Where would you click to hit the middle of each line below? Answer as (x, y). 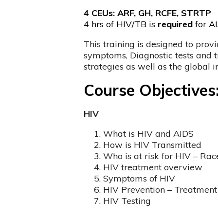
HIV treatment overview (153, 167)
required (175, 24)
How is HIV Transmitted (152, 145)
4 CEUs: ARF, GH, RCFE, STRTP (147, 13)
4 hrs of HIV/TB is (120, 24)
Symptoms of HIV (139, 178)
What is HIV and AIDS (148, 133)
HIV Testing (127, 200)
